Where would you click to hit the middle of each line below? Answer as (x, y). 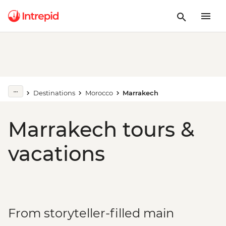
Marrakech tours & (101, 129)
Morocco (99, 93)
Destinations (54, 93)
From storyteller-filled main (91, 213)
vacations (56, 154)
